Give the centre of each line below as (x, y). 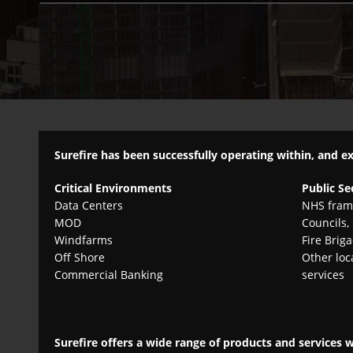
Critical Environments (113, 188)
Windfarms (84, 240)
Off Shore (80, 258)
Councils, (325, 223)
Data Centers (89, 206)
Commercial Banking (109, 275)
